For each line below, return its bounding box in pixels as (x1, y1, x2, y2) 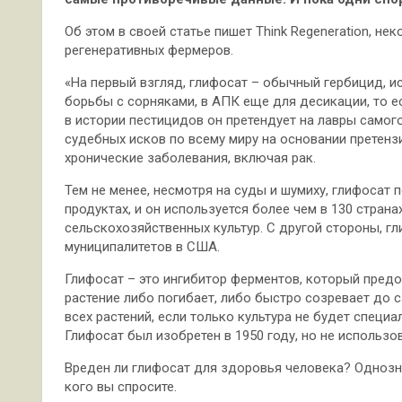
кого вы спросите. (65, 378, 177, 395)
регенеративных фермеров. (65, 41, 233, 58)
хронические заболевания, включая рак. (65, 149, 316, 166)
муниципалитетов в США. (65, 238, 220, 255)
